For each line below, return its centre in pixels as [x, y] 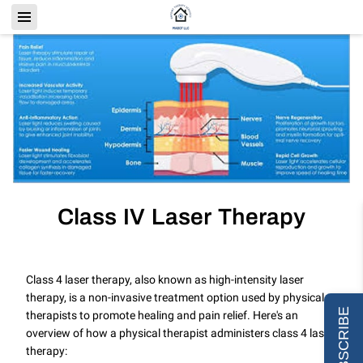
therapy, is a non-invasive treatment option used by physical [175, 297]
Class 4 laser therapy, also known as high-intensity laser [165, 279]
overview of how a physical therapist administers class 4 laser [180, 333]
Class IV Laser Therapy [181, 217]
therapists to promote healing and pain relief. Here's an [162, 315]
